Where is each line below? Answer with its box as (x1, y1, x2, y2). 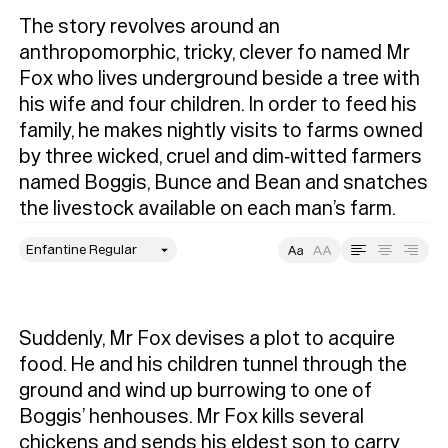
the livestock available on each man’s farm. (19, 195, 396, 221)
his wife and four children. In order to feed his (19, 91, 418, 117)
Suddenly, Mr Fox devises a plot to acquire (19, 326, 396, 352)
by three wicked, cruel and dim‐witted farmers (19, 143, 423, 169)
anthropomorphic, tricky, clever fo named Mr (19, 39, 411, 65)
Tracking (292, 273, 347, 291)
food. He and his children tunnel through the (19, 352, 408, 378)
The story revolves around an (19, 13, 281, 39)
